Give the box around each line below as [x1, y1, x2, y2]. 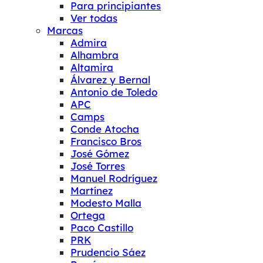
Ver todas [70, 11, 117, 24]
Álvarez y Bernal [70, 73, 150, 86]
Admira [70, 36, 107, 49]
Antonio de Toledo [70, 85, 157, 98]
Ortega [70, 208, 105, 221]
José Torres [70, 159, 125, 172]
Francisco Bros [70, 134, 141, 147]
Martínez [70, 184, 113, 197]
